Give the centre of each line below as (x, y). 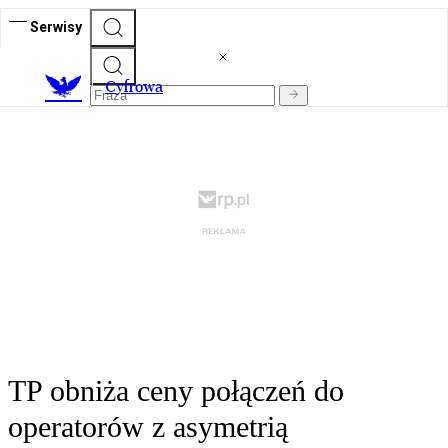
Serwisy (56, 26)
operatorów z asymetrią (148, 427)
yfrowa (139, 87)
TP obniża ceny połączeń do (176, 391)
